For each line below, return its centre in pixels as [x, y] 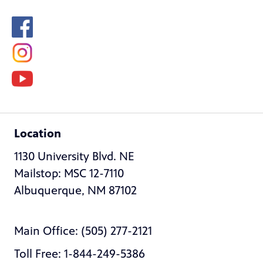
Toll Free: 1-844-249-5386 [80, 254]
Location [38, 133]
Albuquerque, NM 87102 [75, 190]
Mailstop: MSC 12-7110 [69, 173]
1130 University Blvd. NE [74, 156]
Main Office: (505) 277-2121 [83, 231]
